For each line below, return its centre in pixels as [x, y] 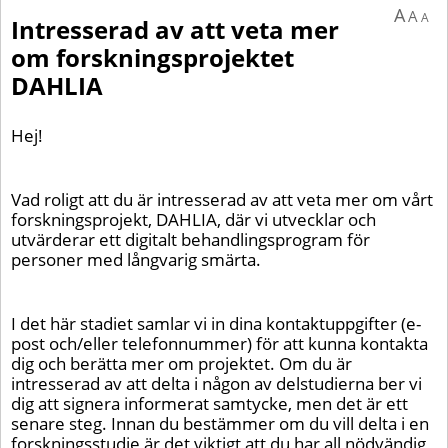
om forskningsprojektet [152, 57]
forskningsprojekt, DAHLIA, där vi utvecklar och [193, 219]
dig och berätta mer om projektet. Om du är [181, 363]
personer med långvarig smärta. [136, 259]
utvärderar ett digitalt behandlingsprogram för [190, 239]
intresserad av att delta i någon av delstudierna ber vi [216, 383]
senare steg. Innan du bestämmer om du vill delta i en [220, 423]
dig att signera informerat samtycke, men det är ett [209, 403]
